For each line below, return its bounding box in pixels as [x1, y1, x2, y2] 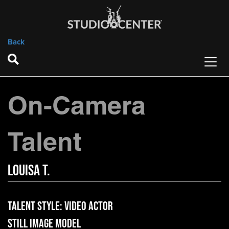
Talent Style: [8, 199, 64, 213]
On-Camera [8, 90, 146, 120]
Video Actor [64, 199, 113, 213]
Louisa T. [8, 162, 50, 178]
